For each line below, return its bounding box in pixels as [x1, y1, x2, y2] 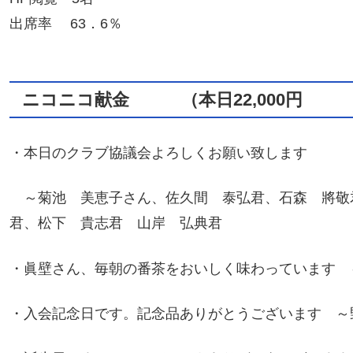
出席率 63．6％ [9, 16, 122, 32]
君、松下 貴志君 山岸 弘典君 [9, 215, 222, 232]
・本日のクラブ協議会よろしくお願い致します [9, 145, 307, 162]
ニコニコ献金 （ [22, 90, 199, 110]
